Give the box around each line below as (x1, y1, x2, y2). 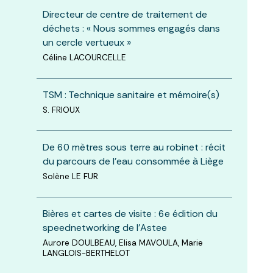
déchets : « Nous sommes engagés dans (42, 21, 220, 35)
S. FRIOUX (42, 104, 80, 115)
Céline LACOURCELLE (42, 52, 126, 63)
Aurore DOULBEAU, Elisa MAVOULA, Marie (42, 237, 203, 248)
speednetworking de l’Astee (42, 221, 167, 234)
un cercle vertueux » (42, 35, 131, 49)
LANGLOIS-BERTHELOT (42, 247, 130, 258)
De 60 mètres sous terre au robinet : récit (42, 140, 225, 154)
